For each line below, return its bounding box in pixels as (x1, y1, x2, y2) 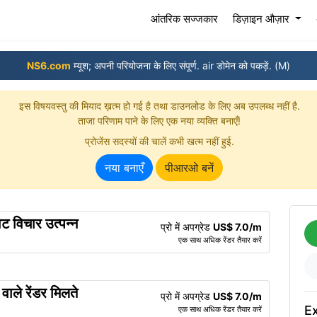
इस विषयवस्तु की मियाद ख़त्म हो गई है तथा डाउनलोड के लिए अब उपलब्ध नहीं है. (18, 100, 300, 112)
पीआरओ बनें (165, 161, 214, 175)
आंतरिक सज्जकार (151, 12, 219, 25)
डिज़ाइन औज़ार (233, 12, 293, 25)
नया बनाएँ (105, 161, 144, 175)
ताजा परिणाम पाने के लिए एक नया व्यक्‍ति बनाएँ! (78, 115, 241, 127)
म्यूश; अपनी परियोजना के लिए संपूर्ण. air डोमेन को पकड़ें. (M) (71, 59, 290, 71)
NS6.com (27, 59, 71, 71)
